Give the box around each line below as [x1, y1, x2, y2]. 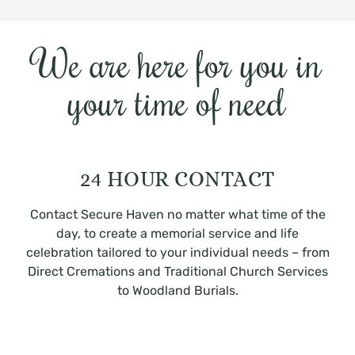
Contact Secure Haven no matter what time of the [29, 207, 326, 223]
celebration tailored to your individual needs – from [25, 245, 330, 261]
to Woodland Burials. [116, 283, 239, 299]
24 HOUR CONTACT [80, 166, 275, 192]
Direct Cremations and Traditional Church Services [27, 264, 328, 280]
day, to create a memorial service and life [56, 226, 299, 242]
